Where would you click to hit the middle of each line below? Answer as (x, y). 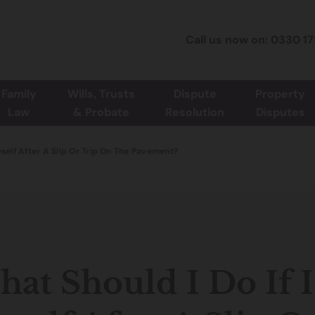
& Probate (101, 112)
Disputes (280, 112)
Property (281, 94)
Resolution (195, 112)
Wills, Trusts (101, 94)
